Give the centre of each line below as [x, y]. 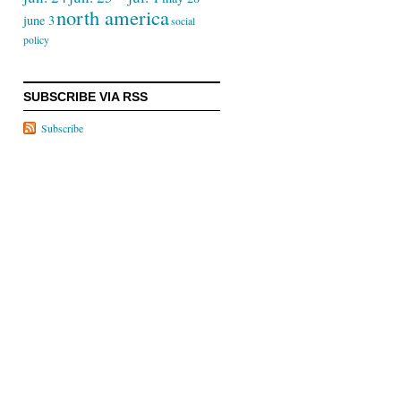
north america [113, 17]
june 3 [39, 20]
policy [36, 40]
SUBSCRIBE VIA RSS [85, 97]
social [183, 21]
